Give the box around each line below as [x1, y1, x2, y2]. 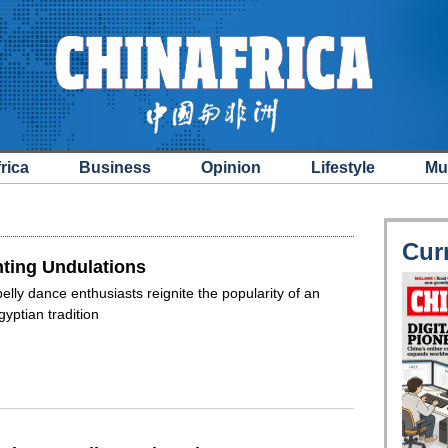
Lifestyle [311, 159, 375, 176]
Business [79, 159, 151, 176]
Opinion [201, 159, 261, 176]
